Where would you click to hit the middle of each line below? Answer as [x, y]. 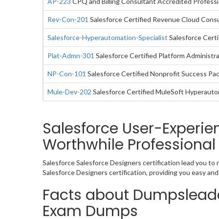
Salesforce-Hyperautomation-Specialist [108, 37]
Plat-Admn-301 [71, 55]
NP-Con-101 [67, 73]
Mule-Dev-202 [69, 91]
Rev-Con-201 [68, 19]
